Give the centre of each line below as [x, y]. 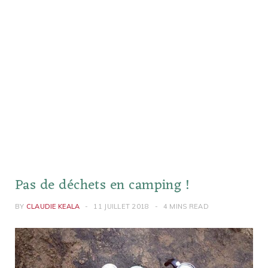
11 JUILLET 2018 [121, 206]
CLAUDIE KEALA [53, 206]
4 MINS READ [186, 206]
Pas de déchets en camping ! [103, 185]
